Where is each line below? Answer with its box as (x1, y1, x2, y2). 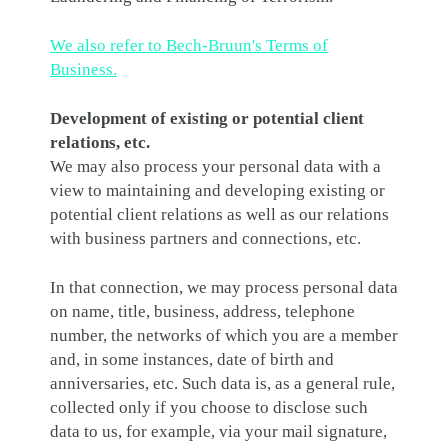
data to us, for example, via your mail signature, (50, 422, 387, 441)
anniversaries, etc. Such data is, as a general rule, (50, 374, 395, 393)
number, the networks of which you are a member (50, 326, 398, 345)
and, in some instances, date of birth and (50, 350, 334, 369)
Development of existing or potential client (50, 109, 364, 128)
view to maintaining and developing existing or (50, 181, 385, 200)
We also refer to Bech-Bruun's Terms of (50, 36, 328, 55)
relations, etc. (50, 133, 150, 152)
